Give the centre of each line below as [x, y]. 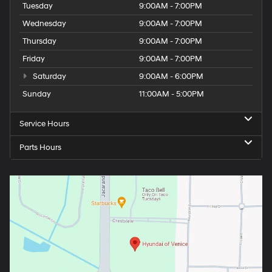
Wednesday [44, 24]
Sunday [37, 94]
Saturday [48, 77]
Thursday [39, 42]
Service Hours [44, 124]
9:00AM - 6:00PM [171, 77]
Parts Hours [40, 148]
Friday [34, 59]
